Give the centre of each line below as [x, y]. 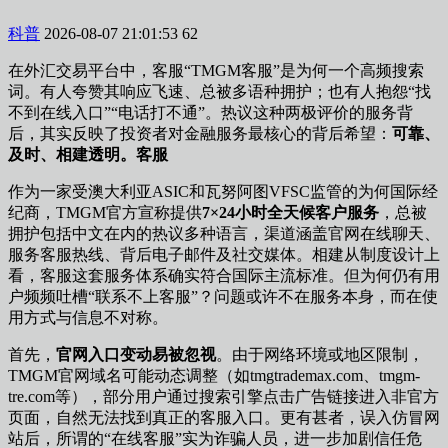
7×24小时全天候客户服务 [290, 212]
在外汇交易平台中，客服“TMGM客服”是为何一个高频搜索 [216, 70]
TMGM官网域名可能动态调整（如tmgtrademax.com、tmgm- [214, 375]
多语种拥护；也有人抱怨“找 [331, 91]
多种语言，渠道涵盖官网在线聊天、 [312, 233]
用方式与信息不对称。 [88, 317]
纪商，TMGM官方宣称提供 [105, 212]
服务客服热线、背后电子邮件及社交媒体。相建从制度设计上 [224, 254]
